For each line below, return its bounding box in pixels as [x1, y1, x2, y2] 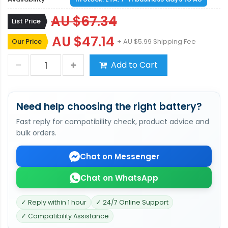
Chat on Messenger [79, 151, 159, 162]
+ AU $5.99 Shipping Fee [117, 37, 196, 46]
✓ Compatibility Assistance [21, 212, 109, 220]
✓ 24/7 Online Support [96, 198, 168, 207]
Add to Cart [111, 59, 158, 71]
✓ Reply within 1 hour [21, 198, 87, 207]
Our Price [12, 37, 42, 46]
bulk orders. [16, 128, 56, 138]
